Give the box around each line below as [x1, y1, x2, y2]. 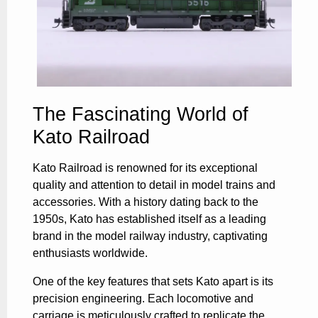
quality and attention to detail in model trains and [33, 179, 275, 192]
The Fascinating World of [33, 103, 248, 126]
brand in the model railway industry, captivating [33, 230, 268, 243]
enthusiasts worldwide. [33, 247, 148, 260]
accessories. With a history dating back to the [33, 196, 258, 209]
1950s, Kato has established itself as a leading [33, 213, 266, 226]
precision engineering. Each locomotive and [33, 292, 253, 305]
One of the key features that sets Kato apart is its [33, 275, 273, 288]
